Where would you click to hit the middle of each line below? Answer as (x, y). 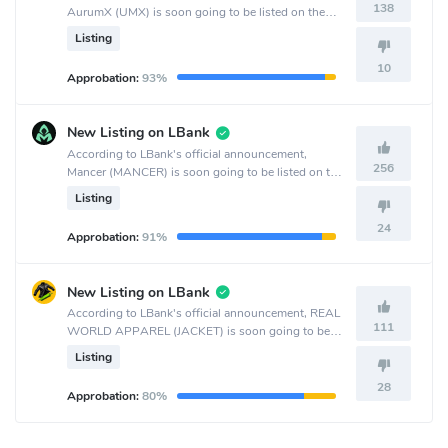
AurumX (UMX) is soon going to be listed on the (196, 12)
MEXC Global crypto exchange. (149, 30)
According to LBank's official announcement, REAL (203, 313)
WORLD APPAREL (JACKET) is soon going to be (198, 331)
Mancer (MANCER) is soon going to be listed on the (205, 171)
